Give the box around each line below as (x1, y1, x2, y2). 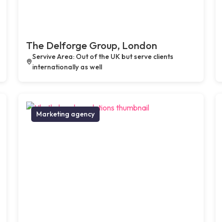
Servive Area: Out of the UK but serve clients (32, 52, 173, 61)
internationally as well (32, 62, 102, 71)
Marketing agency (36, 109, 95, 118)
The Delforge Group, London (26, 39, 158, 52)
